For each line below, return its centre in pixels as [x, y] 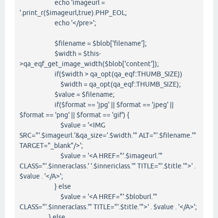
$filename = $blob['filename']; [83, 44]
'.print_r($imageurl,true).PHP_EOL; [73, 13]
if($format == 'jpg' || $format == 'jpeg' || [97, 105]
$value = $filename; [67, 95]
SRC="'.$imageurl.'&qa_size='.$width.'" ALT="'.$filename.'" [108, 136]
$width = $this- [60, 54]
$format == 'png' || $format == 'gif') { [74, 115]
